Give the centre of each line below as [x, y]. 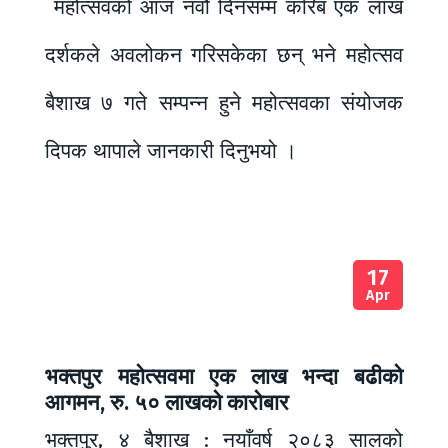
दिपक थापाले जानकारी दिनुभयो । [171, 151]
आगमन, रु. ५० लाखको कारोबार [167, 403]
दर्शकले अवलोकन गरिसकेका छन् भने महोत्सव [224, 55]
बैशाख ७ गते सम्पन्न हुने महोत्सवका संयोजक [224, 103]
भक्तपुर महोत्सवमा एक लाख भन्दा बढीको [224, 377]
